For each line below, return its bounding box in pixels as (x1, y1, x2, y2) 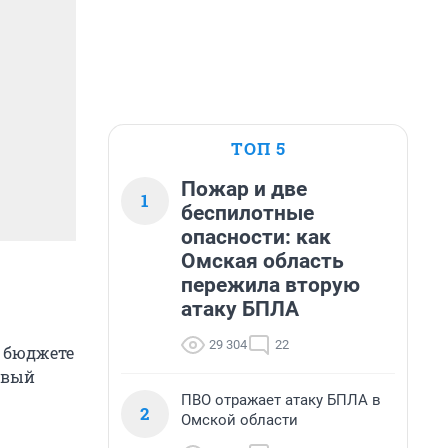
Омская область (181, 249, 344, 273)
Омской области (181, 411, 298, 429)
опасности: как (181, 225, 331, 249)
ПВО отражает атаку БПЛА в (181, 391, 381, 409)
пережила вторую (181, 273, 360, 297)
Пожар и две (181, 177, 307, 201)
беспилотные (181, 201, 314, 225)
